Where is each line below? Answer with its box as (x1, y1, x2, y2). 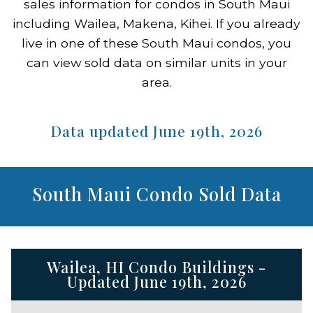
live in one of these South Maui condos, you (22, 36, 291, 50)
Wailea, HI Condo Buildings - (47, 257, 266, 277)
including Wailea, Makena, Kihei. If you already (13, 16, 300, 31)
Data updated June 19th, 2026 (50, 121, 263, 140)
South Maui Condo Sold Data (31, 182, 282, 205)
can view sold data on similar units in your (26, 55, 287, 70)
